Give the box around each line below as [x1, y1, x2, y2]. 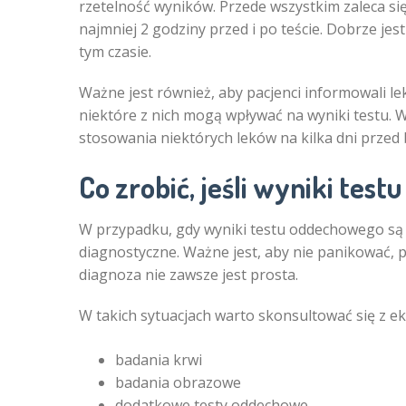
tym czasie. [79, 42, 151, 62]
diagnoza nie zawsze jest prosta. [79, 265, 298, 285]
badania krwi [115, 350, 202, 370]
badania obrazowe [115, 372, 241, 392]
